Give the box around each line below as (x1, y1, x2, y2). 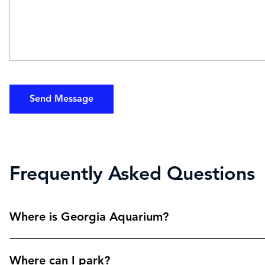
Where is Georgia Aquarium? (9, 209, 169, 224)
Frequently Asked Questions (9, 161, 255, 185)
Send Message (30, 93, 93, 105)
